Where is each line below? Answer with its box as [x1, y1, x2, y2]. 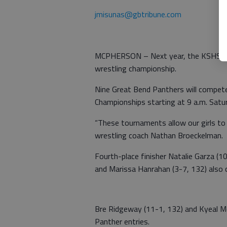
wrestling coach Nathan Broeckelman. [95, 129, 223, 141]
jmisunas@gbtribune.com [95, 8, 181, 20]
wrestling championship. [95, 62, 176, 74]
